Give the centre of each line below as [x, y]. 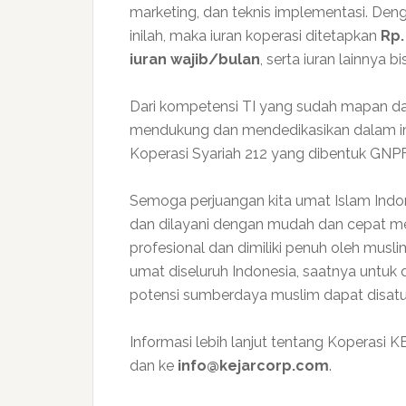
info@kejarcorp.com [253, 366]
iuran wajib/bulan [195, 59]
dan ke [154, 366]
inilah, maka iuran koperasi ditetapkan [255, 36]
